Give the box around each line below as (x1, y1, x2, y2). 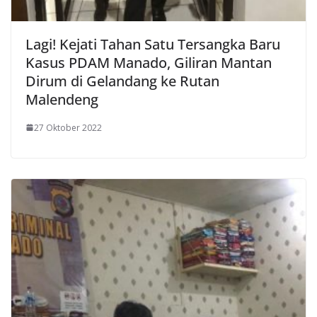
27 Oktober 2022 (34, 121, 102, 134)
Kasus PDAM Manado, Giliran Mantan (25, 52, 272, 72)
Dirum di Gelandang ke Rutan (25, 71, 219, 91)
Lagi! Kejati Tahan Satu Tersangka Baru (25, 34, 280, 54)
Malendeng (25, 89, 98, 109)
